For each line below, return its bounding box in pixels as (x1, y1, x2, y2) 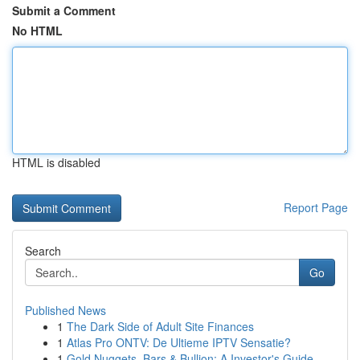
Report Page (284, 199, 348, 215)
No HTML (12, 22, 63, 39)
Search (25, 243, 61, 259)
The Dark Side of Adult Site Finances (67, 318, 254, 334)
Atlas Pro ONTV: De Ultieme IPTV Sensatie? (67, 334, 291, 350)
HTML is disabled (12, 154, 100, 170)
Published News (25, 302, 106, 318)
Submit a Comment (12, 2, 116, 18)
